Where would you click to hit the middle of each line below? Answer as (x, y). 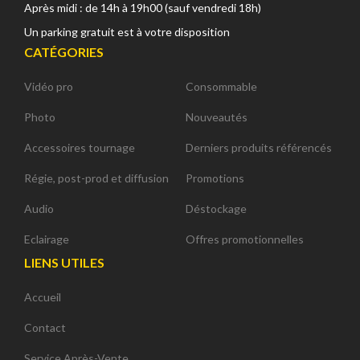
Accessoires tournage (80, 147)
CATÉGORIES (64, 51)
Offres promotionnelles (245, 239)
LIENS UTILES (64, 262)
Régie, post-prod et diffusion (96, 178)
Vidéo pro (49, 86)
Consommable (221, 86)
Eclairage (47, 239)
